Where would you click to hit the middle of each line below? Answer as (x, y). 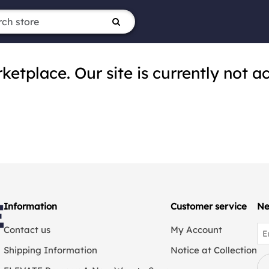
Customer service (208, 206)
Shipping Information (50, 250)
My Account (196, 230)
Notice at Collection (213, 250)
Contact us (27, 230)
